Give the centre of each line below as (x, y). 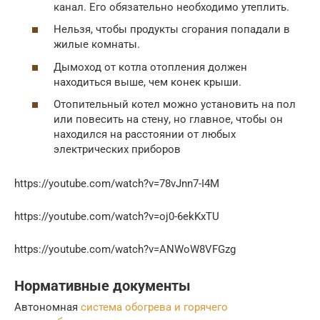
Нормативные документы (102, 286)
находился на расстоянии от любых (145, 135)
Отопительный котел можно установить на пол (175, 105)
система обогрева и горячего (154, 307)
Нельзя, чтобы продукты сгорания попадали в (172, 30)
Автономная (47, 307)
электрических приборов (117, 150)
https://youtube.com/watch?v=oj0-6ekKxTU (117, 217)
